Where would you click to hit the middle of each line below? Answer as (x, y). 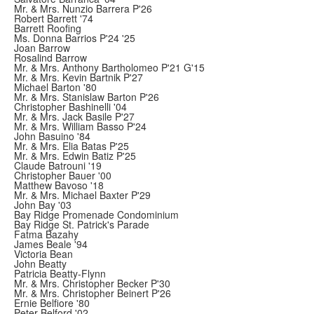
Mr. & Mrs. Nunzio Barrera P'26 (83, 8)
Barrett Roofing (48, 28)
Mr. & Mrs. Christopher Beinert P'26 (93, 293)
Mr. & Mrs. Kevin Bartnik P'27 (78, 77)
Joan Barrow (42, 48)
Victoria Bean (43, 254)
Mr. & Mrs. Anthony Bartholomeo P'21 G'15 (109, 67)
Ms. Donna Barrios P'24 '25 (75, 38)
